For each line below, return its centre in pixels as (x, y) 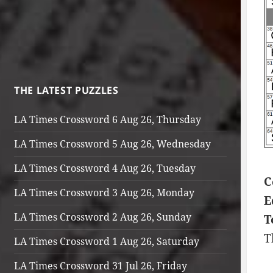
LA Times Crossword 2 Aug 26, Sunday (102, 217)
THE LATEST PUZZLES (66, 90)
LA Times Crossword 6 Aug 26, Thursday (107, 119)
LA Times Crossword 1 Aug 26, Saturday (106, 241)
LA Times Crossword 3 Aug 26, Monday (104, 193)
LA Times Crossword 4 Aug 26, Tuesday (105, 168)
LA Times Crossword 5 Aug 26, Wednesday (112, 144)
